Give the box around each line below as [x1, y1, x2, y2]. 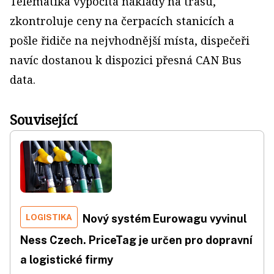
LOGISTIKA [26, 212, 72, 222]
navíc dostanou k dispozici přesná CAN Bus [10, 53, 242, 67]
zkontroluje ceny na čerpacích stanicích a [10, 13, 234, 28]
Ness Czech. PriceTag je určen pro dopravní [20, 233, 253, 246]
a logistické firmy [20, 253, 113, 266]
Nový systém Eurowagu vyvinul [83, 212, 247, 225]
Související [10, 110, 78, 128]
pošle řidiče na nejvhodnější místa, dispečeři [10, 33, 250, 48]
